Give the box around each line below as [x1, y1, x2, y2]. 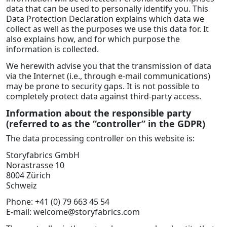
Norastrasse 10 [6, 159, 64, 171]
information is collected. [6, 44, 99, 55]
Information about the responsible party [6, 106, 191, 119]
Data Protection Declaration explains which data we [6, 13, 204, 25]
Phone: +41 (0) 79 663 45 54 [6, 196, 109, 208]
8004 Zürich [6, 169, 51, 181]
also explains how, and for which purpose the [6, 33, 180, 45]
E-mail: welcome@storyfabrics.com [6, 206, 140, 218]
